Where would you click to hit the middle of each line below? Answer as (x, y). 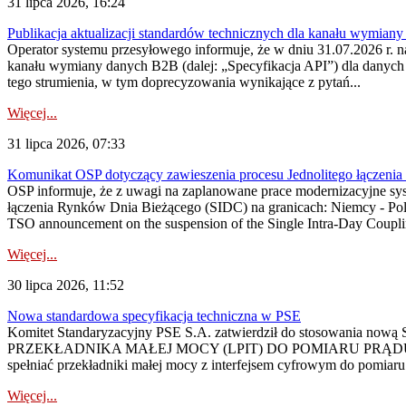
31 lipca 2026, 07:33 (66, 144)
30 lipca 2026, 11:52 (66, 285)
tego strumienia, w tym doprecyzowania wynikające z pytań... (184, 82)
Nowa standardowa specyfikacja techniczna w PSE (154, 316)
